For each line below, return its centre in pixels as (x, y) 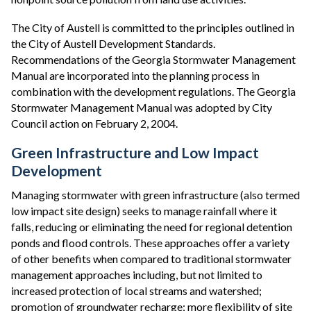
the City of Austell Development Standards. (113, 43)
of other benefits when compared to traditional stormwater (151, 259)
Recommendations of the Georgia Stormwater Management (153, 59)
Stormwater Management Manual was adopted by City (142, 107)
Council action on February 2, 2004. (94, 123)
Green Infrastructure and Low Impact (135, 153)
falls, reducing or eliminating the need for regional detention (152, 227)
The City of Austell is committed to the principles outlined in (153, 27)
